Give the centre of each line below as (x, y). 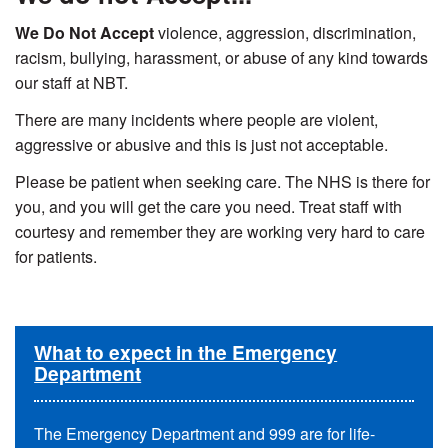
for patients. (56, 257)
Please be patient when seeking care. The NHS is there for (222, 182)
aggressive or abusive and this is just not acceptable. (203, 145)
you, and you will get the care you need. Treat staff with (208, 207)
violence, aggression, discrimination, (285, 33)
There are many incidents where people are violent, (196, 120)
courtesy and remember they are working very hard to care (220, 232)
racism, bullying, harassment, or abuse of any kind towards (221, 58)
